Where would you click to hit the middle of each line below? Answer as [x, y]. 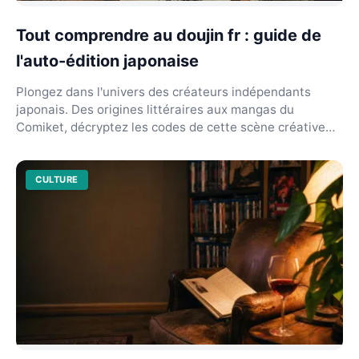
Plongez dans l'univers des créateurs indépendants [163, 92]
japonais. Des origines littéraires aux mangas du [155, 109]
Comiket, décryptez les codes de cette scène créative [171, 127]
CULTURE [57, 179]
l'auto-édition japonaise [107, 61]
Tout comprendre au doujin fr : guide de [169, 35]
